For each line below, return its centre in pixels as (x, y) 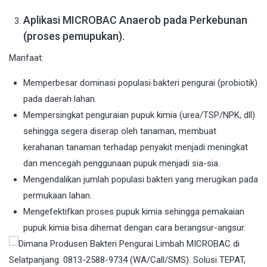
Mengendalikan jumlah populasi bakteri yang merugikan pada (141, 180)
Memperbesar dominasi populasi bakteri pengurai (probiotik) (140, 83)
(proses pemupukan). (74, 36)
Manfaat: (26, 58)
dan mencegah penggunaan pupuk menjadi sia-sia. (122, 164)
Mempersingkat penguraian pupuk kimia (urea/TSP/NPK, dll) (139, 115)
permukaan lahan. (58, 196)
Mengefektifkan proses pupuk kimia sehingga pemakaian (134, 212)
